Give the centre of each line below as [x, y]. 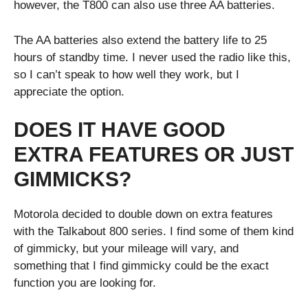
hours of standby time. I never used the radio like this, [152, 57]
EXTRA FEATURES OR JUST [154, 155]
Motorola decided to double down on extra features [143, 214]
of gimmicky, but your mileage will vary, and [126, 249]
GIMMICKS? [73, 179]
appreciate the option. [69, 91]
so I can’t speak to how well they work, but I [126, 74]
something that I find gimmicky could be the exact [141, 266]
